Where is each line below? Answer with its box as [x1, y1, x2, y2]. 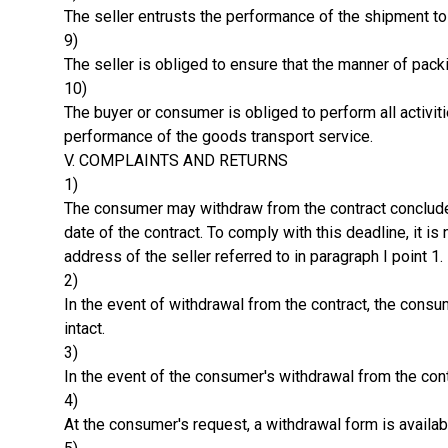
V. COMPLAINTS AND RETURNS [64, 150, 288, 170]
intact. [64, 318, 105, 338]
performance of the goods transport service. [64, 126, 373, 146]
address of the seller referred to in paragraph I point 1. [64, 246, 443, 266]
